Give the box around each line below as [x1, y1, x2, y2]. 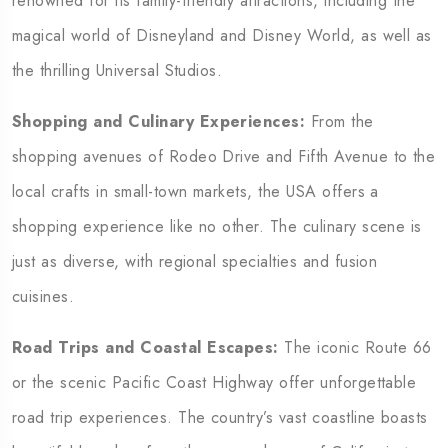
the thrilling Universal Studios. [12, 59, 223, 82]
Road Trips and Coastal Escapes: [12, 336, 279, 359]
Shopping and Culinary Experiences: [12, 110, 306, 133]
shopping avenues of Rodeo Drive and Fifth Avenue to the [12, 145, 436, 168]
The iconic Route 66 [278, 336, 432, 359]
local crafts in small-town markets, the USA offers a [12, 180, 379, 203]
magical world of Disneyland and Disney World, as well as [12, 24, 432, 47]
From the [305, 110, 374, 133]
